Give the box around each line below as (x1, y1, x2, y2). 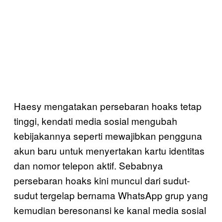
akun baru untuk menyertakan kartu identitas (14, 143, 205, 157)
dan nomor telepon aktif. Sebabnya (14, 158, 163, 172)
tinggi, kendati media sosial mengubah (14, 113, 177, 127)
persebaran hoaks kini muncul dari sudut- (14, 173, 190, 187)
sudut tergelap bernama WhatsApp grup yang (14, 188, 208, 202)
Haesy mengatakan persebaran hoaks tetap (14, 99, 202, 112)
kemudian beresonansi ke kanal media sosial (14, 203, 206, 217)
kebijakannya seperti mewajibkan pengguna (14, 128, 202, 142)
